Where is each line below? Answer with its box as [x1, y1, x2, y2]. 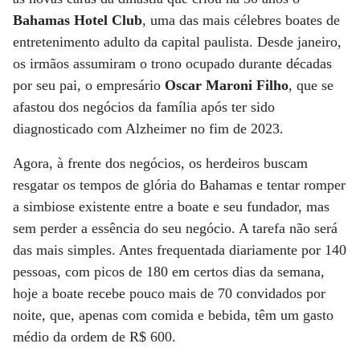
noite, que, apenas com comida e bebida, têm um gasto [13, 307, 333, 323]
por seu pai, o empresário [13, 77, 165, 93]
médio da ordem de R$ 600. [13, 329, 176, 345]
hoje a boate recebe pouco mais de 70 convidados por [13, 285, 325, 301]
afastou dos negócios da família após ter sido [13, 99, 275, 115]
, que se [288, 77, 333, 93]
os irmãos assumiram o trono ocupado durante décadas [13, 55, 332, 72]
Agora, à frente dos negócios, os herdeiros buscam [13, 155, 308, 171]
